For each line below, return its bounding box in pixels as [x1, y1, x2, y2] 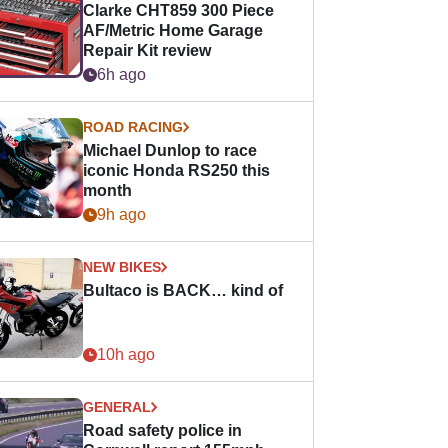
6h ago [97, 66, 147, 83]
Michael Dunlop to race [83, 142, 258, 159]
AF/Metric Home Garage [83, 22, 264, 39]
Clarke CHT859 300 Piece [83, 2, 275, 19]
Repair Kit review [83, 42, 212, 59]
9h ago [97, 206, 147, 223]
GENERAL [83, 399, 152, 415]
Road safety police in [83, 422, 243, 439]
